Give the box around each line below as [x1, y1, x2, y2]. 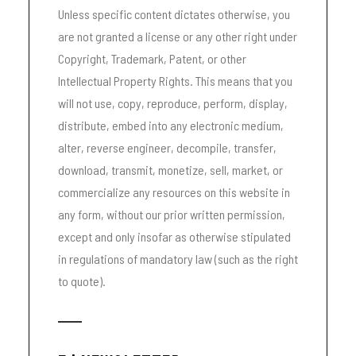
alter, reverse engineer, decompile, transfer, [58, 140, 277, 155]
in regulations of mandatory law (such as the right [58, 251, 298, 266]
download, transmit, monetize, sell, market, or [58, 162, 283, 177]
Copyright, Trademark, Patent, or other [58, 51, 246, 66]
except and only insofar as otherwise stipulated [58, 229, 291, 244]
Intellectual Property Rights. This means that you [58, 73, 292, 88]
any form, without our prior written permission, [58, 207, 285, 222]
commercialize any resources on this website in [58, 184, 290, 199]
